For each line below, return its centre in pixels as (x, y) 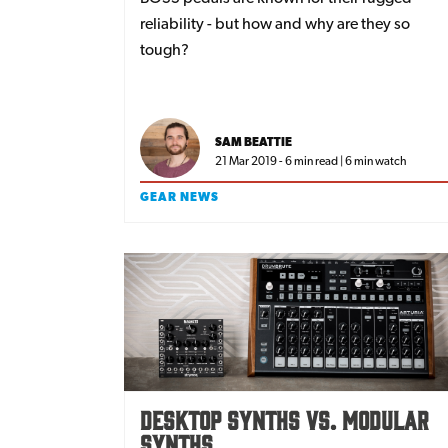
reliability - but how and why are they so (275, 23)
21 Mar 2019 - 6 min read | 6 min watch (311, 160)
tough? (164, 49)
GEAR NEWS (179, 196)
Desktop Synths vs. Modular (284, 419)
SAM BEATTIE (253, 141)
